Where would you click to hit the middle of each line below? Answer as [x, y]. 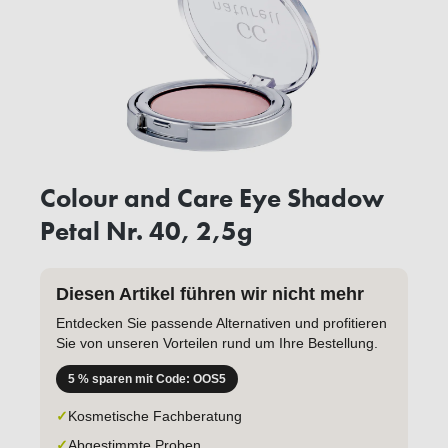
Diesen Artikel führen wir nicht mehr [210, 294]
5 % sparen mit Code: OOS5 [147, 379]
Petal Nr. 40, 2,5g [146, 231]
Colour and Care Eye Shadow [212, 198]
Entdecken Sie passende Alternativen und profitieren [221, 323]
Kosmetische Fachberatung [155, 416]
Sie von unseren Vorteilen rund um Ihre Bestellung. [217, 343]
